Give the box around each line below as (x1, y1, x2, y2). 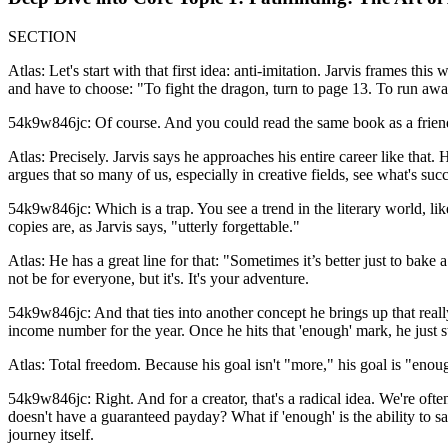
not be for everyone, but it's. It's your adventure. (8, 269, 309, 287)
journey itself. (8, 425, 94, 443)
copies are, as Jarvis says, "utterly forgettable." (8, 217, 300, 235)
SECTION (8, 27, 77, 45)
